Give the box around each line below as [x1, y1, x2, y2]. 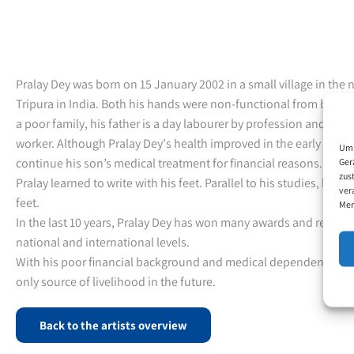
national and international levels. [16, 233, 190, 250]
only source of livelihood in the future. [16, 273, 216, 290]
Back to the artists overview [40, 317, 187, 333]
